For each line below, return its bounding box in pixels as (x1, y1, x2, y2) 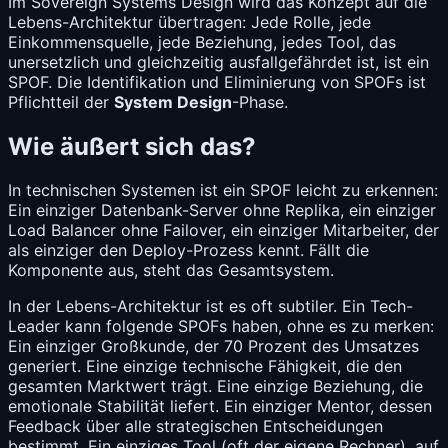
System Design (114, 91, 232, 112)
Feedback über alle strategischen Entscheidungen (8, 416, 383, 437)
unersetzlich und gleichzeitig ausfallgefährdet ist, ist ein (8, 51, 429, 72)
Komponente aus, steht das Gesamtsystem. (8, 260, 334, 281)
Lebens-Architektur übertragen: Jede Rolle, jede (8, 11, 371, 32)
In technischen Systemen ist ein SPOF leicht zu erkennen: (8, 180, 438, 201)
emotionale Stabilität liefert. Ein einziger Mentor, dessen (8, 396, 432, 417)
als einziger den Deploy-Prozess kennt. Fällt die (8, 240, 369, 261)
